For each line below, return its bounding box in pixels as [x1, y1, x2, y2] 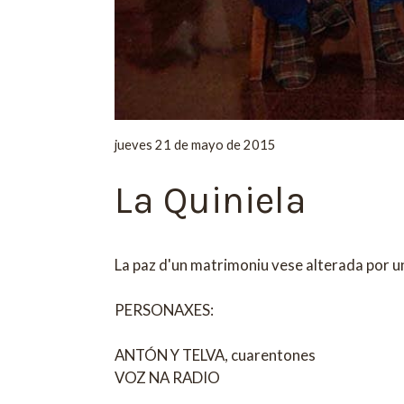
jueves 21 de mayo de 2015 [115, 137, 277, 153]
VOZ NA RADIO [115, 367, 221, 387]
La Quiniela [115, 178, 308, 224]
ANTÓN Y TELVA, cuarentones [115, 344, 317, 364]
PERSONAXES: [115, 299, 215, 319]
